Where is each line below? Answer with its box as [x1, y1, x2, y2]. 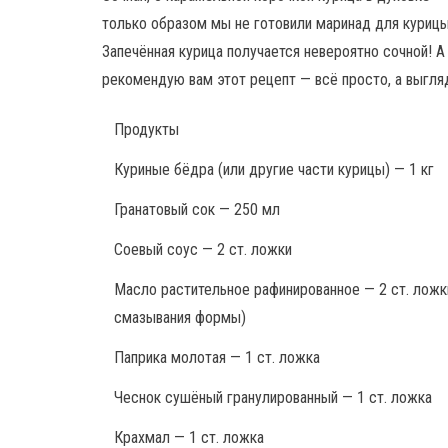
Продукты [114, 119, 179, 139]
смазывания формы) [114, 307, 246, 327]
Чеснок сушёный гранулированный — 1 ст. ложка [114, 387, 432, 407]
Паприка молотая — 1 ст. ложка [114, 347, 320, 367]
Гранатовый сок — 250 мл [114, 199, 280, 219]
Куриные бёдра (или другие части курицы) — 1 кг [114, 159, 434, 179]
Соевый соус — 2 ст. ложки [114, 239, 292, 259]
